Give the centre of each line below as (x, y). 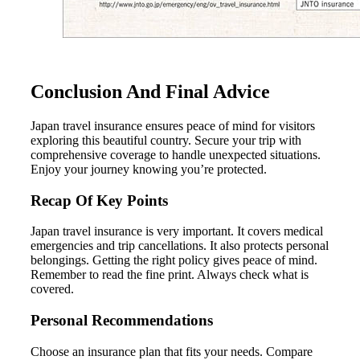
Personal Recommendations (122, 321)
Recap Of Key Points (99, 200)
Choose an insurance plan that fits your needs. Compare (172, 351)
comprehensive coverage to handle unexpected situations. (176, 155)
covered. (52, 289)
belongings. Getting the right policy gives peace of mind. (174, 260)
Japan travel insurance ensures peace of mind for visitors (173, 126)
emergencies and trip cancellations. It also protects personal (180, 246)
